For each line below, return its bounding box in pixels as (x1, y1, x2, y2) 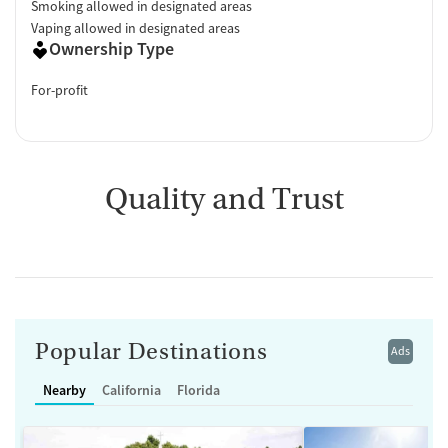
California (102, 381, 161, 400)
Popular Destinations (35, 338, 268, 366)
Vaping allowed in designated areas (31, 19, 240, 38)
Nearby (43, 381, 86, 400)
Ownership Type (49, 37, 174, 61)
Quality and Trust (104, 181, 344, 218)
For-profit (31, 81, 88, 100)
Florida (177, 381, 220, 400)
